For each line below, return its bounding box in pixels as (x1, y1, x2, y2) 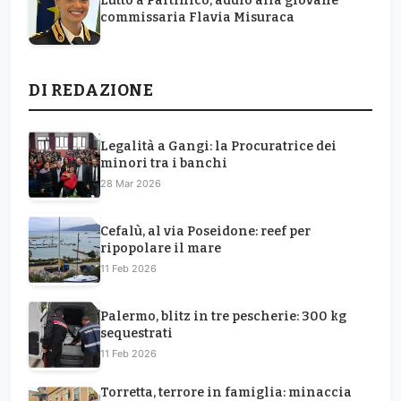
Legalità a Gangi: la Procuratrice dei (100, 138, 337, 154)
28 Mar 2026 (100, 176, 161, 190)
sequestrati (100, 325, 173, 341)
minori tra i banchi (100, 155, 227, 171)
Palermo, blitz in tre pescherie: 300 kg (100, 308, 346, 324)
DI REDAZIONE (29, 80, 153, 100)
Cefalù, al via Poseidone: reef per (100, 223, 311, 239)
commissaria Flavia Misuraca (100, 9, 294, 25)
